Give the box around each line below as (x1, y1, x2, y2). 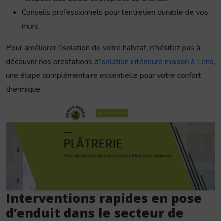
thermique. (6, 84, 42, 95)
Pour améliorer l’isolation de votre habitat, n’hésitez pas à (6, 42, 200, 54)
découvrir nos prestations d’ (6, 56, 100, 68)
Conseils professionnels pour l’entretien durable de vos (22, 7, 208, 18)
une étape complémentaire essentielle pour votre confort (6, 70, 201, 81)
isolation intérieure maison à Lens (100, 56, 214, 68)
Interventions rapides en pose (6, 189, 202, 207)
